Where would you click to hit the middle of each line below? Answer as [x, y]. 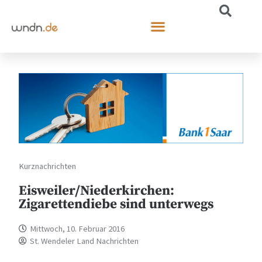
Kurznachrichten [48, 166]
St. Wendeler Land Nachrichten [85, 241]
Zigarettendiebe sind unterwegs [116, 204]
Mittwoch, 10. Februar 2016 [77, 228]
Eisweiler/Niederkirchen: [97, 191]
